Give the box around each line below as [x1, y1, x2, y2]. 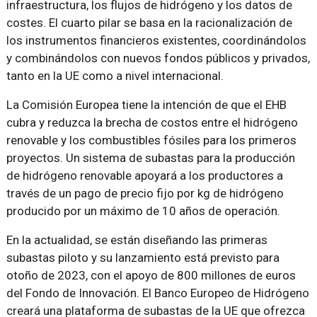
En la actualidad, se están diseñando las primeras [6, 232, 267, 247]
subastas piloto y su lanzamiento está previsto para [6, 250, 279, 265]
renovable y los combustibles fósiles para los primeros [6, 132, 296, 147]
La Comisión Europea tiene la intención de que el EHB [6, 97, 287, 112]
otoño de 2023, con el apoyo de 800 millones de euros [6, 267, 296, 282]
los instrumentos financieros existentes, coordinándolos [6, 33, 306, 47]
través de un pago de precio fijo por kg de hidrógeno [6, 185, 284, 200]
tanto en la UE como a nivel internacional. [6, 68, 224, 83]
